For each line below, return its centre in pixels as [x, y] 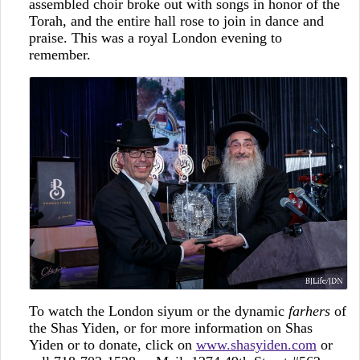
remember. [59, 55]
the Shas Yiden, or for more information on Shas [170, 327]
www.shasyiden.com [256, 344]
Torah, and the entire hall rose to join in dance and [176, 21]
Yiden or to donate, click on [112, 344]
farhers [309, 311]
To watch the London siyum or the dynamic [158, 311]
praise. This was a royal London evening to [155, 38]
